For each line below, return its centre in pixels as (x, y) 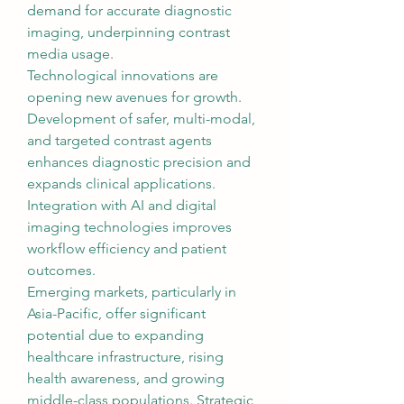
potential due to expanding (115, 335)
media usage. (70, 54)
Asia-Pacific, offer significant (116, 313)
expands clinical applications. (121, 184)
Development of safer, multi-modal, (141, 119)
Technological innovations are (123, 75)
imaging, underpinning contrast (129, 32)
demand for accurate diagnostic (129, 10)
